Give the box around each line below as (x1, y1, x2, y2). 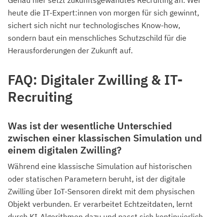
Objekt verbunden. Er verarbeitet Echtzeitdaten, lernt (8, 199, 193, 209)
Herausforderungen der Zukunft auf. (8, 45, 133, 55)
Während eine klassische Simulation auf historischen (8, 161, 192, 171)
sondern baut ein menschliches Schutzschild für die (8, 32, 186, 43)
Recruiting (8, 87, 72, 106)
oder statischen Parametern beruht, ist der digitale (8, 173, 186, 184)
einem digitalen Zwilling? (8, 143, 122, 156)
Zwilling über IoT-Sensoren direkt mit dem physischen (8, 186, 195, 196)
